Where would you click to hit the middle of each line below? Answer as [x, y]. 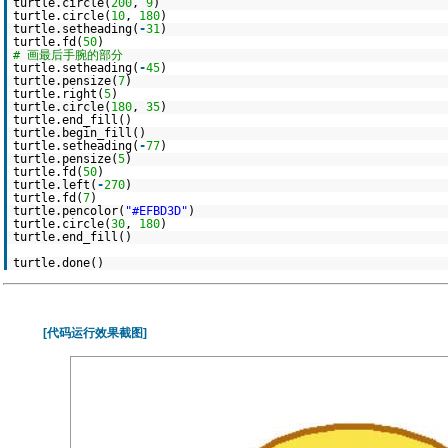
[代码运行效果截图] [95, 333]
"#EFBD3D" [156, 211]
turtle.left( [55, 185]
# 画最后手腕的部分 [68, 55]
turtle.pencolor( [69, 211]
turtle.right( [58, 94]
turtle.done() [58, 263]
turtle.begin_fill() [79, 133]
